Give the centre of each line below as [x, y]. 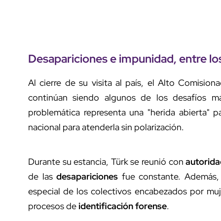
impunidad [146, 58]
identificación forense [123, 206]
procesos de [53, 206]
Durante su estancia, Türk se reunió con [107, 161]
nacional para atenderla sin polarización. [106, 127]
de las [42, 176]
